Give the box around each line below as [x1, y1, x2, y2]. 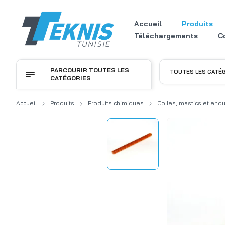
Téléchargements [134, 31, 198, 40]
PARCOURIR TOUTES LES [50, 66, 129, 74]
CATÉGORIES [50, 74, 91, 82]
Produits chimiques [88, 99, 144, 107]
